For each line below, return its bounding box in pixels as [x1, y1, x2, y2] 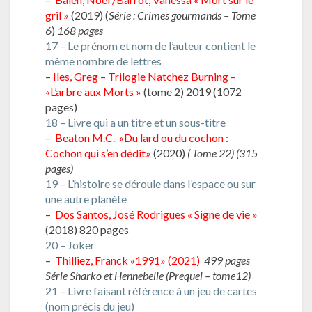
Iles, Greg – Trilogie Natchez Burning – [53, 69, 236, 83]
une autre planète [45, 192, 127, 205]
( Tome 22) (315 [187, 146, 258, 159]
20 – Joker [45, 237, 95, 251]
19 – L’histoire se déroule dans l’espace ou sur [45, 176, 256, 190]
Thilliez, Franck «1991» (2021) [55, 253, 200, 267]
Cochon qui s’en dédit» [45, 146, 151, 159]
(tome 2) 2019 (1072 [141, 84, 242, 98]
